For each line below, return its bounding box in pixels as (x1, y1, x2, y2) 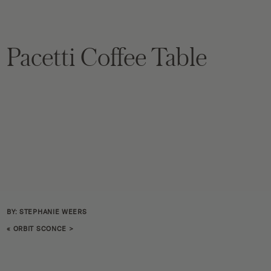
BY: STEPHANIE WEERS (7, 207, 87, 216)
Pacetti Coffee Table (7, 39, 207, 74)
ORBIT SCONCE (13, 224, 67, 233)
